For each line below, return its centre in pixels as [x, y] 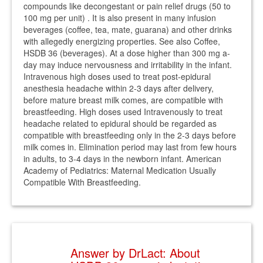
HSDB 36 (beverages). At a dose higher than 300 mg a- [127, 53]
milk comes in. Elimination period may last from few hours [130, 147]
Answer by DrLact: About [135, 253]
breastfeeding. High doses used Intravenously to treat [123, 112]
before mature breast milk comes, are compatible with [123, 100]
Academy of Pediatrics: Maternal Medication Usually [120, 170]
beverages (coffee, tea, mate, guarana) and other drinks [128, 29]
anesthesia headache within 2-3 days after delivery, [119, 88]
